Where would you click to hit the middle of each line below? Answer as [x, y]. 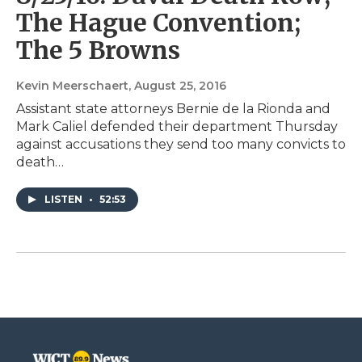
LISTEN [65, 200]
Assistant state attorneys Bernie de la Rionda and [173, 109]
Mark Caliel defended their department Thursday [177, 127]
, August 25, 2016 [177, 86]
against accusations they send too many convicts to [181, 145]
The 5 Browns [98, 51]
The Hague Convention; [158, 23]
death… [40, 162]
